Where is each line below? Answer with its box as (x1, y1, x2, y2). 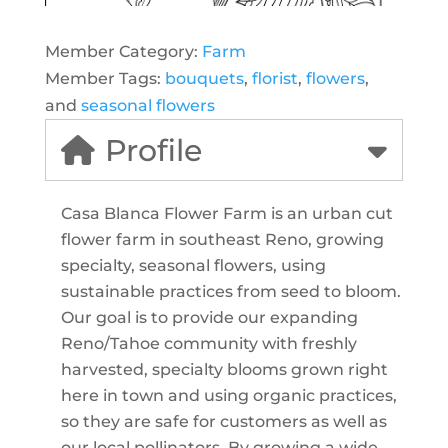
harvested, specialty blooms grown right (60, 359, 388, 379)
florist (251, 68, 298, 88)
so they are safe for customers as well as (60, 411, 387, 431)
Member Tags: (44, 68, 165, 88)
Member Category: (44, 41, 202, 61)
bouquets (164, 68, 244, 88)
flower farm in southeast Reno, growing (60, 229, 384, 249)
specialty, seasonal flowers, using (60, 255, 326, 275)
